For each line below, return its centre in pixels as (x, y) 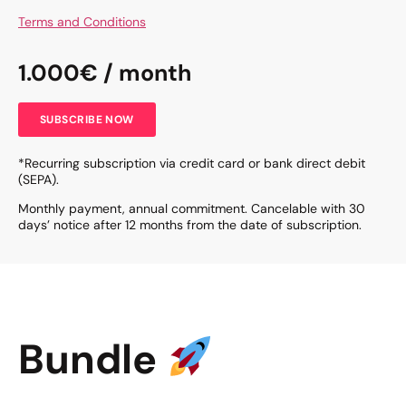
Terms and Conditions (82, 22)
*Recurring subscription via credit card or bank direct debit (192, 163)
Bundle (92, 359)
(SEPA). (39, 179)
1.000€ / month (105, 72)
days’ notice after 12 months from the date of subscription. (190, 224)
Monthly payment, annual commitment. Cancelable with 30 (192, 208)
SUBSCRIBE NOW (87, 119)
